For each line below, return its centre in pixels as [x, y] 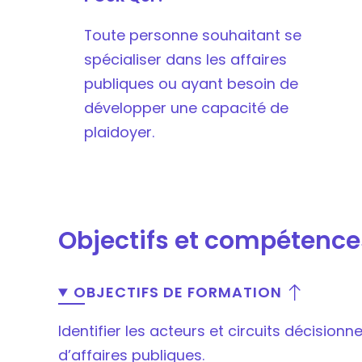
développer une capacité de [186, 108]
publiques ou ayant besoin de [191, 84]
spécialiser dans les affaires [185, 60]
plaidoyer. [119, 133]
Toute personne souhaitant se [193, 36]
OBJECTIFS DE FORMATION [177, 293]
